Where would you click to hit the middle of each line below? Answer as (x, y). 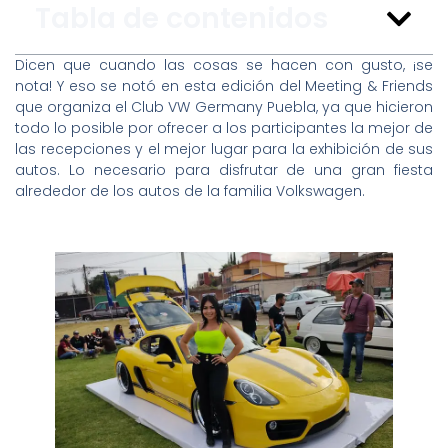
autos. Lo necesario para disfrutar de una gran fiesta (224, 170)
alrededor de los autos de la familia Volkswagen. (190, 191)
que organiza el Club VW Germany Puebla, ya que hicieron (224, 107)
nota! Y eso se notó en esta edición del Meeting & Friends (224, 86)
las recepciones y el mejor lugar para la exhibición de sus (224, 149)
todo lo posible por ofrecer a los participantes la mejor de (224, 128)
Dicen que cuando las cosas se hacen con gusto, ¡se (224, 65)
